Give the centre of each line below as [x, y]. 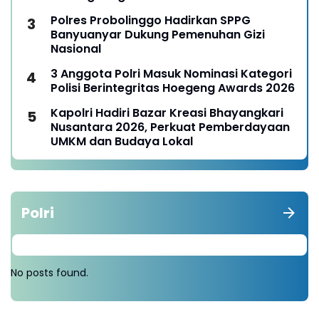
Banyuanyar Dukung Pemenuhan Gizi [158, 34]
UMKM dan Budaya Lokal [122, 141]
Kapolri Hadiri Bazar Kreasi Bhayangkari [167, 113]
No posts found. [49, 272]
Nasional [76, 48]
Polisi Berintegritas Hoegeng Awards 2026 [173, 88]
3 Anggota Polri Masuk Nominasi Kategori [171, 73]
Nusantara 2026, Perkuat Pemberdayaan [170, 127]
